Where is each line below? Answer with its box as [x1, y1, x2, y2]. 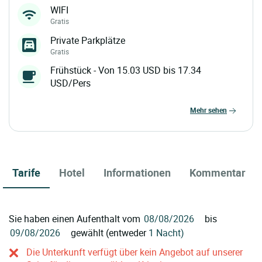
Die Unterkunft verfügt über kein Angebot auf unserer [26, 246, 243, 259]
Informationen [104, 166, 171, 180]
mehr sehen [196, 105, 227, 115]
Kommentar [189, 166, 246, 180]
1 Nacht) [149, 226, 184, 240]
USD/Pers [50, 77, 91, 90]
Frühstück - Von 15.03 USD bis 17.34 [50, 64, 201, 77]
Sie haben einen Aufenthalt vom [9, 212, 143, 226]
